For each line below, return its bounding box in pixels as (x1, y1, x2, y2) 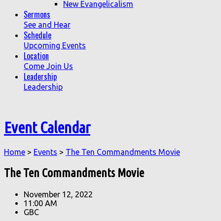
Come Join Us (24, 62, 73, 71)
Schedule (24, 29, 51, 41)
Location (24, 50, 49, 62)
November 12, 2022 (24, 189, 93, 199)
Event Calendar (4, 118, 90, 137)
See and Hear (24, 20, 71, 29)
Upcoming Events (24, 41, 86, 50)
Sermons (24, 8, 50, 20)
